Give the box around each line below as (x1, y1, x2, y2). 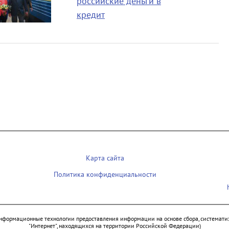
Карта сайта (85, 154, 124, 163)
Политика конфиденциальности (53, 170, 156, 179)
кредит (76, 10, 105, 20)
